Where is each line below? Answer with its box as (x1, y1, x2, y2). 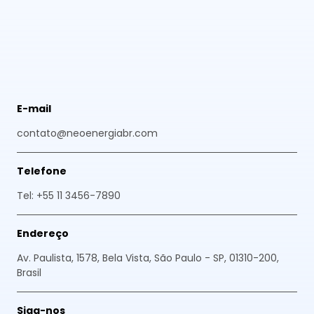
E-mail (17, 102, 51, 116)
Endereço (17, 226, 69, 240)
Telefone (17, 164, 67, 178)
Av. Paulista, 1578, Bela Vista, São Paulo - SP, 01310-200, (17, 251, 279, 265)
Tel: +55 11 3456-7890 (17, 189, 121, 203)
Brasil (17, 266, 41, 280)
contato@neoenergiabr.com (17, 126, 158, 140)
